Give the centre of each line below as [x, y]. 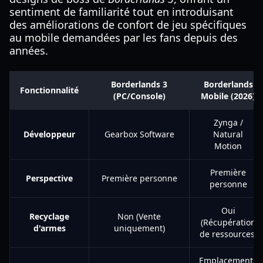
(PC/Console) [139, 96]
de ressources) [228, 234]
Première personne [139, 178]
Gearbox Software [139, 134]
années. [29, 50]
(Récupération [228, 222]
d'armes [49, 228]
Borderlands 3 [139, 84]
